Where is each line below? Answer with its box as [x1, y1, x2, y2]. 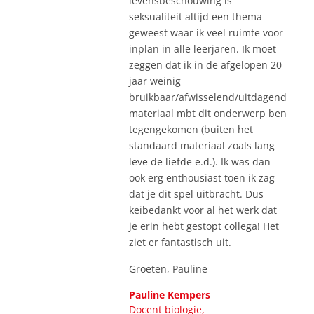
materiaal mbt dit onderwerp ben [129, 106, 287, 120]
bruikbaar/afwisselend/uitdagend [129, 90, 287, 104]
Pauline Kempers [129, 287, 210, 301]
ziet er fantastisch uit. [129, 235, 231, 249]
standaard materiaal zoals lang [129, 138, 275, 152]
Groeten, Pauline [129, 261, 207, 275]
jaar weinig [129, 74, 181, 88]
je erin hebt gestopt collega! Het [129, 219, 279, 233]
